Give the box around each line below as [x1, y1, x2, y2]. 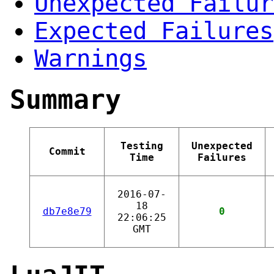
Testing [120, 139, 163, 152]
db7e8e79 [42, 205, 92, 217]
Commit [48, 145, 86, 157]
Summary [10, 84, 121, 115]
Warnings [34, 44, 147, 72]
